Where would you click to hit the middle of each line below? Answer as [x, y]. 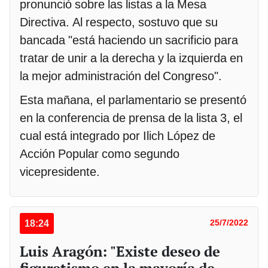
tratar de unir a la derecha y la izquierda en [131, 58]
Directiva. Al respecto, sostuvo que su [119, 22]
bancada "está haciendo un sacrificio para [129, 40]
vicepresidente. [60, 172]
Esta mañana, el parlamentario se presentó [133, 100]
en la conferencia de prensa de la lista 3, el [131, 118]
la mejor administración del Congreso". [122, 76]
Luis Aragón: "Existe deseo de [120, 252]
